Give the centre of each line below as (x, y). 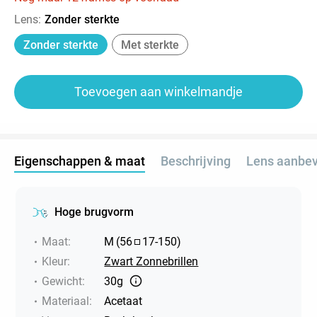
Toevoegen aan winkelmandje (158, 91)
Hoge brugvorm (94, 212)
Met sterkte (150, 45)
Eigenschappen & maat (80, 161)
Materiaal (66, 301)
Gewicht (62, 281)
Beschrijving (196, 161)
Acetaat (123, 301)
